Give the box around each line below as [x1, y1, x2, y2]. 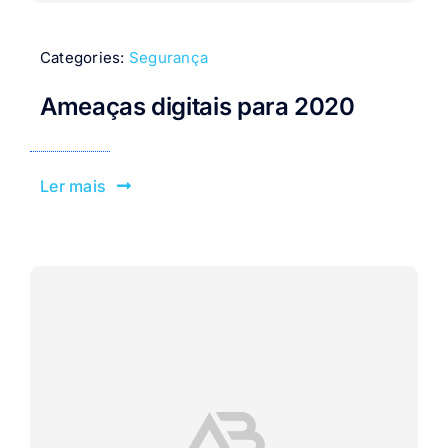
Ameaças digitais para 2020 [39, 91, 355, 121]
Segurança [128, 48, 209, 68]
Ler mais [40, 175, 107, 196]
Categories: [39, 48, 129, 68]
